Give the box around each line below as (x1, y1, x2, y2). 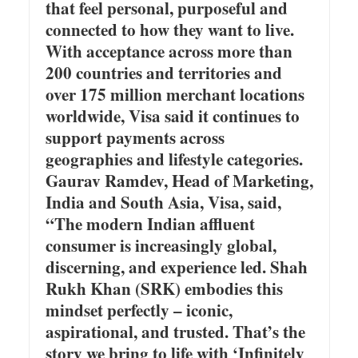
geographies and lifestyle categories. (45, 146, 303, 171)
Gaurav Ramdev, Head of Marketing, (45, 168, 313, 193)
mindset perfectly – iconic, (45, 297, 233, 322)
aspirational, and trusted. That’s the (45, 319, 305, 344)
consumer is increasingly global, (45, 233, 276, 257)
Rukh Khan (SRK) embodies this (45, 276, 283, 300)
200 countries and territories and (45, 60, 282, 85)
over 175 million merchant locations (45, 82, 304, 106)
